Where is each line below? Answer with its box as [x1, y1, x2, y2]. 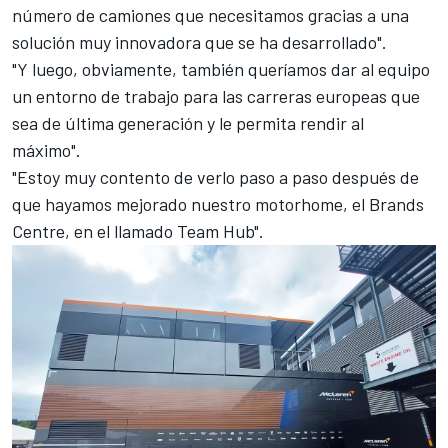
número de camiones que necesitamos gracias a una [12, 3, 409, 26]
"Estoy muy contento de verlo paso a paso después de [12, 165, 419, 188]
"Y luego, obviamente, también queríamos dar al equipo [12, 57, 430, 80]
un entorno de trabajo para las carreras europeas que [12, 84, 420, 107]
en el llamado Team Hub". [70, 219, 264, 242]
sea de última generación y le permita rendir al [12, 111, 364, 134]
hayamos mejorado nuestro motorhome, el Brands [45, 192, 424, 215]
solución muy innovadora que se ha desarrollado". [12, 30, 387, 53]
